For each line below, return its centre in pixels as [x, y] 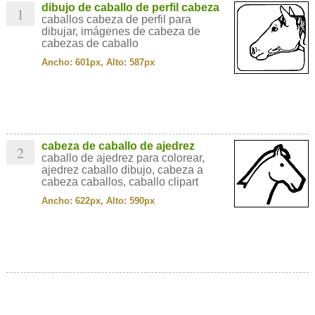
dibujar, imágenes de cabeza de [121, 31]
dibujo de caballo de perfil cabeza [130, 7]
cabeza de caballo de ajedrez [118, 146]
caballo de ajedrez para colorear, [123, 158]
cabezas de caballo [90, 43]
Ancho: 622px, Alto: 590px [98, 201]
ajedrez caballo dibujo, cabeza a [122, 170]
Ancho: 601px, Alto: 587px [98, 62]
